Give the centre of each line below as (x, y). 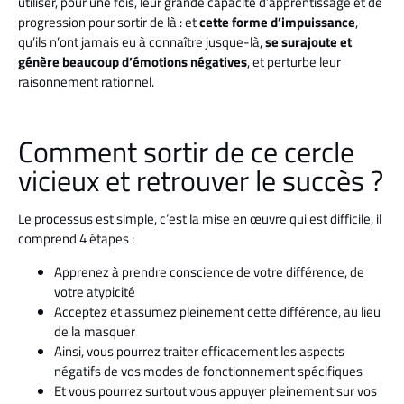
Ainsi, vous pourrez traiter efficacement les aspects (199, 351)
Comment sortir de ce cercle (186, 152)
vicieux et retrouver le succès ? (201, 181)
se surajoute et (308, 42)
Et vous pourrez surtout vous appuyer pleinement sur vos (216, 390)
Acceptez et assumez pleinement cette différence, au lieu (217, 311)
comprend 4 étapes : (76, 239)
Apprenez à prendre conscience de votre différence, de (209, 271)
